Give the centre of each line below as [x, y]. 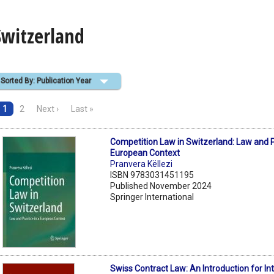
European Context [145, 153]
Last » [82, 109]
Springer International [152, 197]
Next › [48, 109]
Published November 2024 [161, 186]
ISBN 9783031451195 [152, 175]
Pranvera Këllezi [142, 164]
